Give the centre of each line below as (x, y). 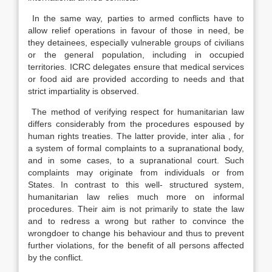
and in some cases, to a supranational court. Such (136, 160)
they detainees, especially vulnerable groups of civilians (136, 42)
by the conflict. (56, 257)
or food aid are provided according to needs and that (136, 79)
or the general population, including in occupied (136, 55)
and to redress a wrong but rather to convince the (136, 221)
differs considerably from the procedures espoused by (136, 124)
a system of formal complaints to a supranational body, (136, 148)
